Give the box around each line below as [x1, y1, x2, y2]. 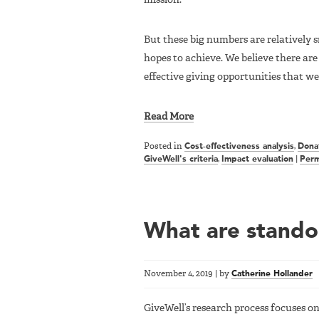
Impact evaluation [221, 155, 293, 164]
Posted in [144, 142, 184, 151]
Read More [144, 111, 194, 122]
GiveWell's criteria [144, 155, 218, 164]
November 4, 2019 [144, 269, 213, 278]
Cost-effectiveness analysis [184, 142, 294, 151]
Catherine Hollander [231, 269, 313, 278]
